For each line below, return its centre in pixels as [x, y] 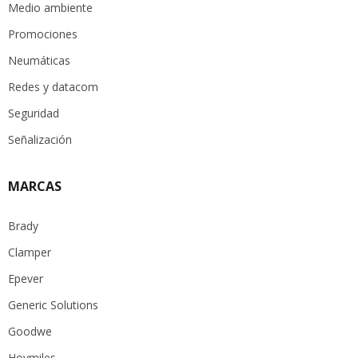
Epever [26, 278]
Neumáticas [39, 60]
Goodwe [30, 331]
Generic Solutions [53, 304]
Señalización [40, 139]
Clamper [30, 252]
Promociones [43, 34]
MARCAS [35, 186]
